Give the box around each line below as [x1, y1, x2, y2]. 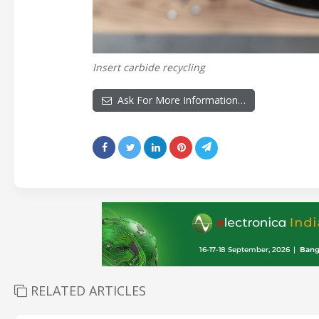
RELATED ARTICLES [27, 282, 146, 300]
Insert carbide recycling [93, 61, 205, 75]
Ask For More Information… [112, 93, 246, 108]
